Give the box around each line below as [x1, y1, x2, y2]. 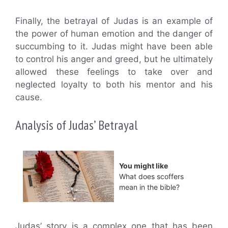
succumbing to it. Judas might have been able [15, 41, 213, 52]
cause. [15, 92, 42, 103]
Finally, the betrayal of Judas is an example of [15, 16, 213, 26]
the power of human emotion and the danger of [15, 28, 213, 39]
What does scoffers [119, 172, 184, 181]
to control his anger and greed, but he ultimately [15, 54, 213, 65]
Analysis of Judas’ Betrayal [15, 116, 137, 133]
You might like [119, 161, 168, 170]
